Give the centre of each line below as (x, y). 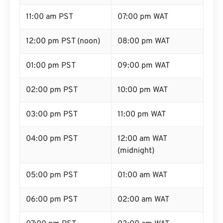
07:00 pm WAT (143, 17)
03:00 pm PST (52, 114)
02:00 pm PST (52, 90)
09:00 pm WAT (144, 66)
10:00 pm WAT (143, 90)
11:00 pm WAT (142, 114)
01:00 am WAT (142, 175)
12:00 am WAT (142, 139)
